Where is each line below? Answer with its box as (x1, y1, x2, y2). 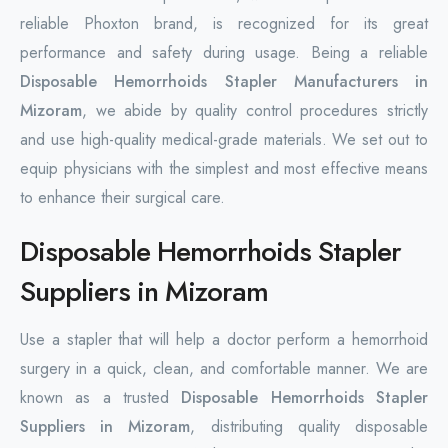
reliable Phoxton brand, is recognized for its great (20, 11, 428, 35)
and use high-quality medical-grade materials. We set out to (20, 127, 428, 151)
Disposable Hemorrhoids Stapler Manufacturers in (20, 69, 428, 93)
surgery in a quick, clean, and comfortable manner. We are (20, 356, 428, 380)
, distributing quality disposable (190, 414, 429, 438)
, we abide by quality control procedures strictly (82, 98, 428, 122)
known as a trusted (20, 385, 182, 409)
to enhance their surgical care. (20, 185, 225, 209)
